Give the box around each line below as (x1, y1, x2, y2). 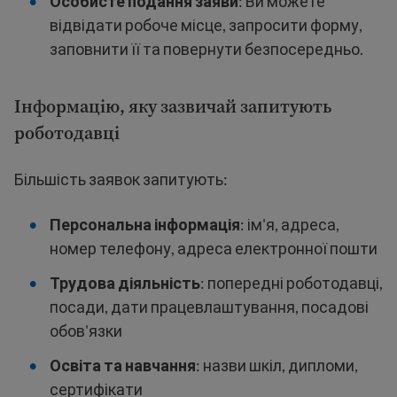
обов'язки (50, 321, 122, 340)
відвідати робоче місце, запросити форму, (50, 15, 362, 35)
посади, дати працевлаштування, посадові (50, 297, 369, 316)
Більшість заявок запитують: (14, 169, 228, 189)
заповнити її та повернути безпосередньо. (50, 39, 363, 58)
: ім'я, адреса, (240, 214, 339, 234)
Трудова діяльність (50, 273, 200, 292)
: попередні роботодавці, (200, 273, 383, 292)
